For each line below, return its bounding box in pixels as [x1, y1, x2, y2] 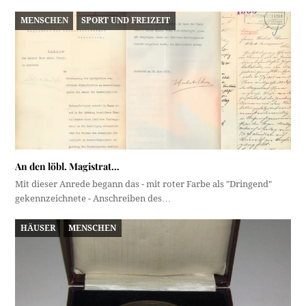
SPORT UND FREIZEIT [81, 16, 171, 25]
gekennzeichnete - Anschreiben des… [15, 193, 171, 204]
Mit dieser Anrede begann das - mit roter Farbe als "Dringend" [15, 178, 273, 189]
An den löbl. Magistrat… [15, 159, 120, 173]
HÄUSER [20, 223, 55, 233]
